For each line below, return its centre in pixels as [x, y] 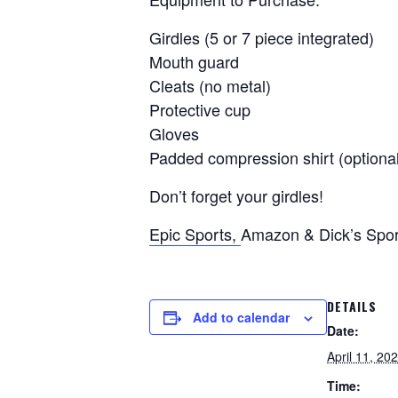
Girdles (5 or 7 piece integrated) [262, 37]
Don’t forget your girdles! [236, 195]
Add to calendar [241, 317]
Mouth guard [194, 61]
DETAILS [352, 306]
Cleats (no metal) [210, 85]
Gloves [174, 133]
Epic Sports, [195, 234]
